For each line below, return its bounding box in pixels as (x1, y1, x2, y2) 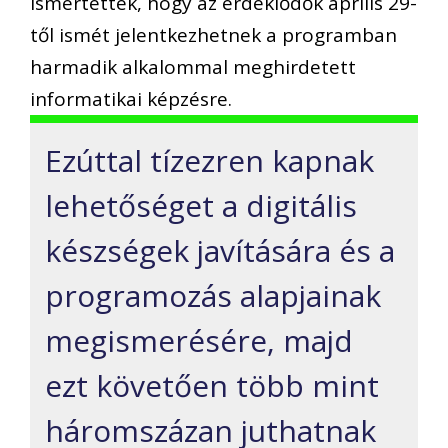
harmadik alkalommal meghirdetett (30, 53, 356, 80)
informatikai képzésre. (30, 85, 232, 112)
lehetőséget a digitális (45, 184, 357, 226)
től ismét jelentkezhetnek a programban (30, 21, 397, 48)
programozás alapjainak (45, 274, 381, 316)
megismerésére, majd (45, 319, 353, 361)
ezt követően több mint (45, 364, 379, 406)
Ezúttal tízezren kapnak (45, 139, 374, 181)
